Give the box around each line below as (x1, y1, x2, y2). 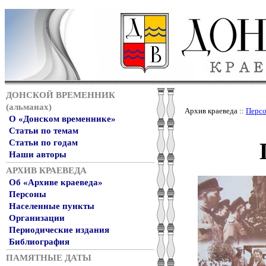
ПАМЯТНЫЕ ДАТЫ (6, 253, 91, 262)
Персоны (9, 189, 46, 199)
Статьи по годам (9, 138, 78, 147)
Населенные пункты (9, 201, 94, 211)
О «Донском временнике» (9, 114, 116, 123)
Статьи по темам (9, 126, 78, 135)
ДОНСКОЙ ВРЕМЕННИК (6, 90, 115, 100)
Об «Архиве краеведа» (9, 178, 103, 187)
